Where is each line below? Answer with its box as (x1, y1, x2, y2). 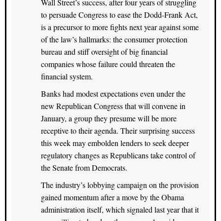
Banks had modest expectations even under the (41, 88, 185, 99)
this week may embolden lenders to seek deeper (41, 137, 189, 148)
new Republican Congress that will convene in (41, 100, 185, 111)
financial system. (41, 71, 93, 81)
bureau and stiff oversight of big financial (41, 46, 168, 57)
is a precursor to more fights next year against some (41, 21, 199, 32)
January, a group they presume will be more (41, 112, 177, 123)
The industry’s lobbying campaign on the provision (41, 179, 199, 190)
